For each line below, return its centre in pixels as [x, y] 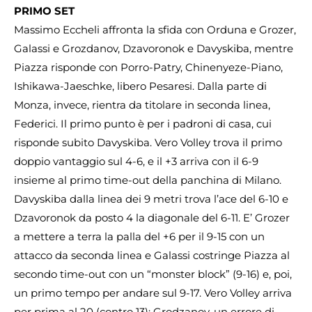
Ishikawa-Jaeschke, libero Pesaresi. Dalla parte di [140, 86]
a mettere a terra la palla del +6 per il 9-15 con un [139, 237]
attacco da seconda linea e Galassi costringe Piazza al [152, 256]
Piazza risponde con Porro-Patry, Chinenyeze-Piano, [148, 68]
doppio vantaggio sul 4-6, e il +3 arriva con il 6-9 [136, 162]
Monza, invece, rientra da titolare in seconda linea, [142, 105]
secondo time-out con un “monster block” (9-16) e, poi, [153, 274]
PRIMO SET [44, 11]
